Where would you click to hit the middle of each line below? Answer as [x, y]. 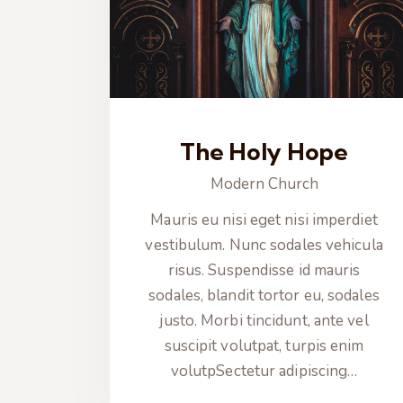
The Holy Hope [264, 151]
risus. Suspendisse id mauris [264, 271]
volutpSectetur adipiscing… [264, 372]
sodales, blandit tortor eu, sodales [264, 296]
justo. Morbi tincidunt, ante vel [264, 321]
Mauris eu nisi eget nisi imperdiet [264, 220]
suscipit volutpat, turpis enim [264, 346]
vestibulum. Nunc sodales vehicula [264, 246]
